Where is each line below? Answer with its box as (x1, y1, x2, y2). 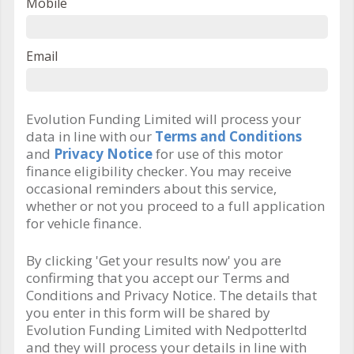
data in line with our (26, 127, 155, 146)
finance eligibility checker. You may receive (26, 162, 292, 181)
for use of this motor (153, 145, 283, 164)
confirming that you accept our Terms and (26, 269, 290, 288)
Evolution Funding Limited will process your (26, 110, 301, 129)
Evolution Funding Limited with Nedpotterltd (26, 321, 307, 340)
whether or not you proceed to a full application (26, 197, 325, 216)
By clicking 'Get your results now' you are (26, 251, 281, 270)
